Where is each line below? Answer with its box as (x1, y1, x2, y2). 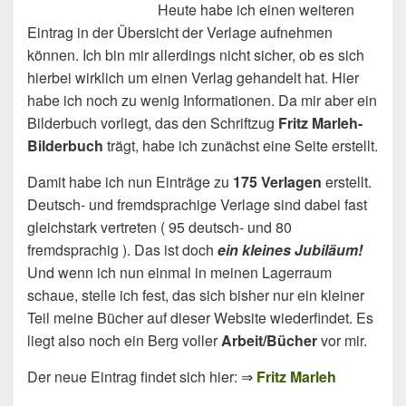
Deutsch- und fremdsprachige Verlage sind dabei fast (27, 193, 367, 215)
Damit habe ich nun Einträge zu (27, 170, 233, 192)
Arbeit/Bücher (217, 329, 317, 351)
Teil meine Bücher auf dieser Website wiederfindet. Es (27, 306, 373, 328)
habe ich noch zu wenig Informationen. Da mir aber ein (27, 89, 377, 111)
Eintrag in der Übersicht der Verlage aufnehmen (27, 21, 333, 43)
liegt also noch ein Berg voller (27, 329, 217, 351)
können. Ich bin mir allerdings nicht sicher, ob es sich (27, 43, 364, 65)
